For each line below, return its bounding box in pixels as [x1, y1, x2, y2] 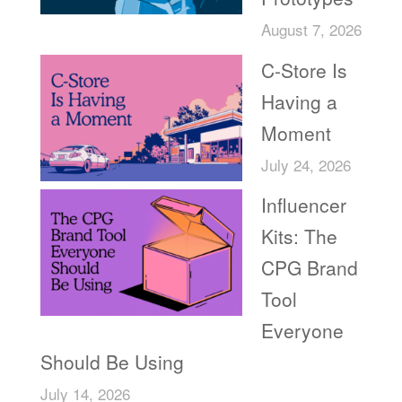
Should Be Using [39, 348, 184, 375]
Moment [260, 118, 331, 146]
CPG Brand [260, 254, 358, 281]
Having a [260, 87, 337, 115]
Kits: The [260, 223, 337, 249]
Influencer [260, 191, 346, 218]
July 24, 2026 [260, 153, 351, 176]
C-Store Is [260, 56, 347, 83]
